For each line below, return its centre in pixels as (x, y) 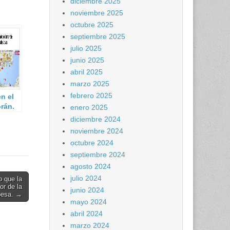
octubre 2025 (92, 25)
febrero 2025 (91, 95)
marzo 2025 (90, 84)
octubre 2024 (92, 143)
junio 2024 (87, 190)
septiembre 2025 (98, 36)
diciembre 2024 (95, 119)
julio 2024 (86, 178)
